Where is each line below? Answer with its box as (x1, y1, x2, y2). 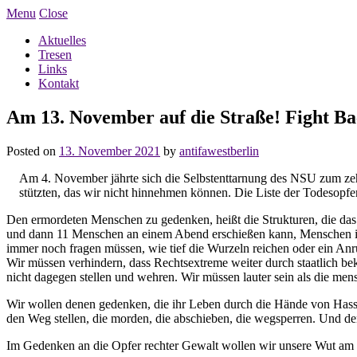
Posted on (6, 143, 59, 158)
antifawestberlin (179, 143, 259, 158)
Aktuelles (38, 33, 86, 47)
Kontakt (38, 76, 79, 90)
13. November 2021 (59, 143, 160, 158)
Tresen (38, 48, 72, 61)
